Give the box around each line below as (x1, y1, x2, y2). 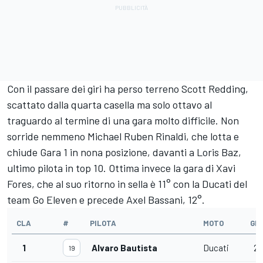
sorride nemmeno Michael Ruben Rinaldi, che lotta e (7, 129, 239, 143)
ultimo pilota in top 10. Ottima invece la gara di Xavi (7, 161, 235, 174)
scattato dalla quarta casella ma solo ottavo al (7, 97, 212, 111)
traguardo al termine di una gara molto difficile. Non (7, 113, 239, 127)
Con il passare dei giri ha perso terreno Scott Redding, (7, 82, 248, 95)
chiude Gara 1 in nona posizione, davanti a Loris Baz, (7, 145, 241, 159)
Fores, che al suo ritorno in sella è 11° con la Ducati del (7, 177, 247, 190)
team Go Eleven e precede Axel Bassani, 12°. (7, 193, 205, 206)
